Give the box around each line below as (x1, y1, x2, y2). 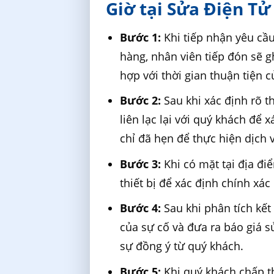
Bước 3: (120, 156, 161, 171)
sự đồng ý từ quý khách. (120, 239, 244, 254)
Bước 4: (120, 201, 161, 216)
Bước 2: (120, 93, 161, 108)
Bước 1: (120, 29, 161, 45)
